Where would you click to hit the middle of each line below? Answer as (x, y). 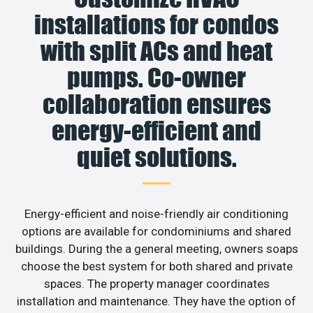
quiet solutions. (156, 157)
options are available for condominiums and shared (156, 231)
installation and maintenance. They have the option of (156, 301)
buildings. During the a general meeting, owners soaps (156, 248)
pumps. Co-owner (156, 77)
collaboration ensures (156, 104)
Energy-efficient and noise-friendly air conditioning (156, 213)
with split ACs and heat (156, 51)
